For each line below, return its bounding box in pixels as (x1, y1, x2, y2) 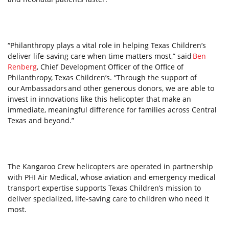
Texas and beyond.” (8, 116, 74, 125)
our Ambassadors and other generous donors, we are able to (8, 83, 214, 93)
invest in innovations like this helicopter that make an (8, 94, 191, 104)
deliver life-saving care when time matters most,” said (8, 51, 193, 61)
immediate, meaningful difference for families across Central (8, 105, 217, 114)
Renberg (8, 62, 37, 72)
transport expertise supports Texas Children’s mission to (8, 183, 201, 193)
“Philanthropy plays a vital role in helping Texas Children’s (8, 40, 206, 50)
